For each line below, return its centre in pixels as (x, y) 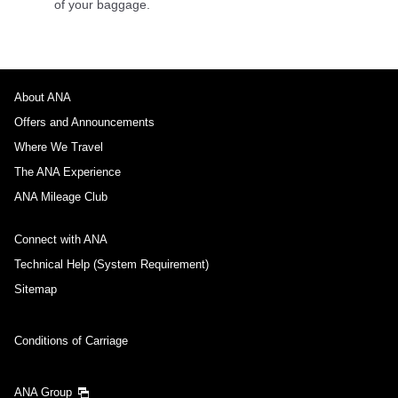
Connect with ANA (61, 239)
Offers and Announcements (84, 122)
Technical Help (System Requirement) (111, 264)
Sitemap (36, 289)
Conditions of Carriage (71, 340)
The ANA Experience (68, 171)
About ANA (43, 97)
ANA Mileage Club (61, 196)
